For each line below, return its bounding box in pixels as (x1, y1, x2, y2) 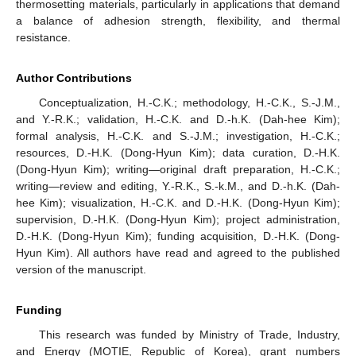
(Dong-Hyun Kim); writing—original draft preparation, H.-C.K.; (16, 163, 340, 176)
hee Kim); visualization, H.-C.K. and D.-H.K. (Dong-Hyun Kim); (16, 196, 340, 210)
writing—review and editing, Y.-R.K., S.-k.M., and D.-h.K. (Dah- (16, 180, 340, 193)
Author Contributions (16, 72, 132, 85)
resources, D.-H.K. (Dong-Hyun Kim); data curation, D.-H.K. (16, 146, 340, 160)
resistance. (16, 31, 71, 44)
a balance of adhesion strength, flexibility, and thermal (16, 14, 340, 28)
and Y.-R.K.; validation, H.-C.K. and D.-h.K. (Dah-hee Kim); (16, 113, 340, 126)
